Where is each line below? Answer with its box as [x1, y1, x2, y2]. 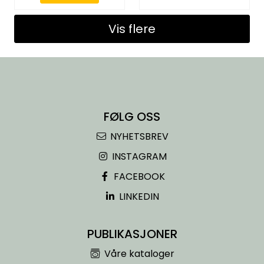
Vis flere [108, 20, 156, 37]
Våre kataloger [101, 247, 174, 260]
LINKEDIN [117, 190, 159, 203]
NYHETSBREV [107, 130, 169, 143]
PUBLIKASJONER [87, 226, 177, 242]
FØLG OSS [104, 108, 160, 125]
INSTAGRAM [109, 150, 167, 163]
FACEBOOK [111, 170, 165, 183]
